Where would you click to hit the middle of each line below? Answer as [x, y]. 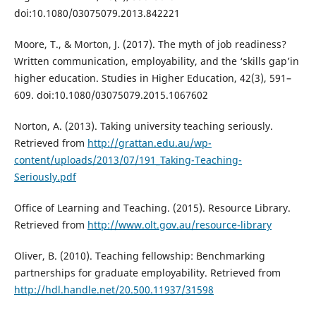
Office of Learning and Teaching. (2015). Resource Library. [152, 207]
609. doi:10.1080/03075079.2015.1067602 [111, 95]
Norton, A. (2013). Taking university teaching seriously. [143, 126]
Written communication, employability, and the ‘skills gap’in [156, 61]
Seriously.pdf [45, 176]
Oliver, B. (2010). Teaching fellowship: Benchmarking [139, 255]
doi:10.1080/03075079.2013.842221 [97, 13]
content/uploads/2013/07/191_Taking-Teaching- [128, 159]
